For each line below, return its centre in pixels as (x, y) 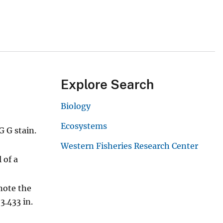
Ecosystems (84, 126)
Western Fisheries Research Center (129, 146)
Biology (76, 106)
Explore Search (107, 85)
